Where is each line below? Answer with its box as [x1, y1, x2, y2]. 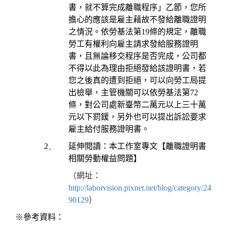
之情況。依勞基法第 [68, 27, 141, 36]
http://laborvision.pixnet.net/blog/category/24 [68, 183, 211, 192]
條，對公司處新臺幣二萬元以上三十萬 [68, 100, 206, 109]
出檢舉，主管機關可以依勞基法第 [68, 88, 190, 97]
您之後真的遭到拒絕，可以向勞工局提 [68, 75, 206, 85]
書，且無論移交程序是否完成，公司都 [68, 51, 206, 60]
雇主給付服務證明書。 [68, 124, 149, 133]
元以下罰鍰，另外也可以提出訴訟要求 [68, 112, 206, 121]
